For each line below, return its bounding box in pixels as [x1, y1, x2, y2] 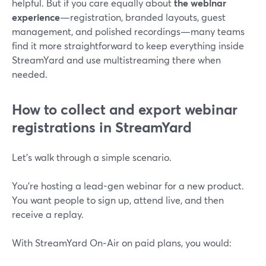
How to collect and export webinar [12, 100, 237, 119]
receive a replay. [12, 208, 84, 220]
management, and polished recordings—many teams [12, 25, 245, 37]
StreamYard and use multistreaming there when [12, 53, 221, 66]
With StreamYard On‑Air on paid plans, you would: [12, 236, 232, 249]
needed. [12, 68, 47, 80]
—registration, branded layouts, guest [60, 11, 226, 23]
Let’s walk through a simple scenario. [12, 151, 172, 163]
